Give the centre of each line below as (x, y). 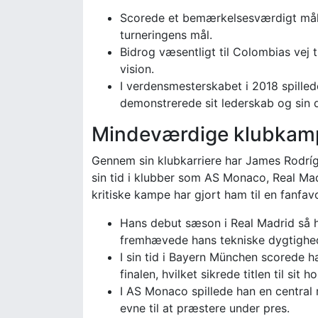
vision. (137, 68)
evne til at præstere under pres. (205, 308)
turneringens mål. (166, 34)
